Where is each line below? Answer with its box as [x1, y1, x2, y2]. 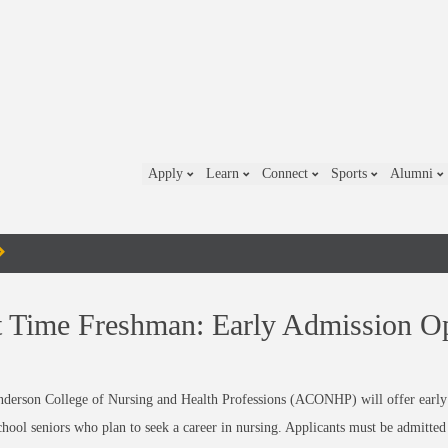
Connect [262, 166, 312, 181]
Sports [331, 166, 371, 181]
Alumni [390, 166, 437, 181]
